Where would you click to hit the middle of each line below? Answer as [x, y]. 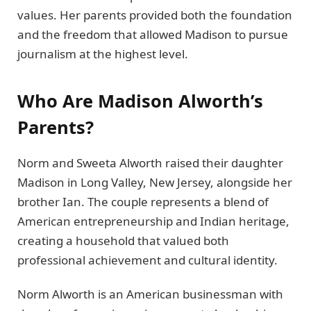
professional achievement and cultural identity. [148, 260]
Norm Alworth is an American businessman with [150, 294]
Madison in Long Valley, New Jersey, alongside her [155, 183]
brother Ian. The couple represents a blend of [143, 202]
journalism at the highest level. [103, 53]
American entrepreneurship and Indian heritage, [153, 221]
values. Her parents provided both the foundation [155, 15]
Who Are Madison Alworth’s [140, 101]
